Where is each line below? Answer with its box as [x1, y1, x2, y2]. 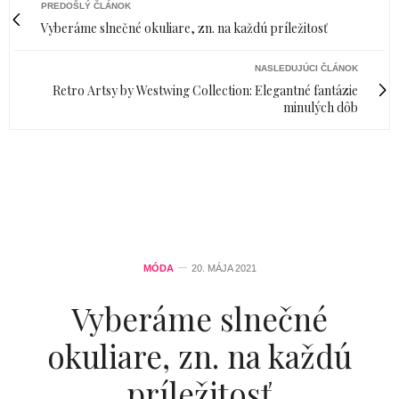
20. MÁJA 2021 [191, 263, 256, 274]
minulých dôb [283, 99, 358, 117]
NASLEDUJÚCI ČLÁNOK [255, 63, 358, 74]
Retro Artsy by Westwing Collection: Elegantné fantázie [53, 82, 358, 100]
